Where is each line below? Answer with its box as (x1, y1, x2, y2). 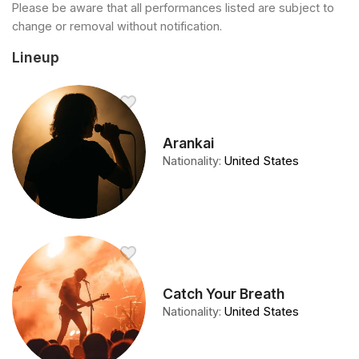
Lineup (12, 49, 59, 67)
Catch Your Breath (163, 284, 285, 302)
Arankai (163, 134, 215, 151)
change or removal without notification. (12, 18, 222, 33)
